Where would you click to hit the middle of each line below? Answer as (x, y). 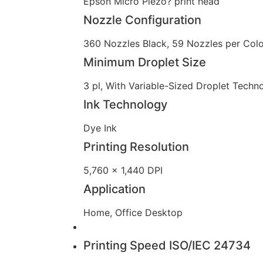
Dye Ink (100, 128)
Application (114, 189)
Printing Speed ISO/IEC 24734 (167, 245)
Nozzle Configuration (142, 20)
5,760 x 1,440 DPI (123, 170)
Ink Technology (125, 104)
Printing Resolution (136, 146)
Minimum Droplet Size (145, 62)
